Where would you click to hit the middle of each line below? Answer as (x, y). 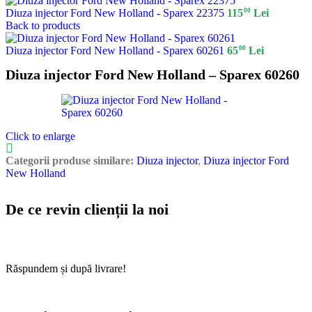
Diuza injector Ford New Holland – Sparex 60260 (153, 75)
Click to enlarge (40, 136)
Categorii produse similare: (70, 161)
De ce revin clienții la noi (87, 209)
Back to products (43, 25)
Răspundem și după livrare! (66, 268)
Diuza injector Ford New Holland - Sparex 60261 (116, 50)
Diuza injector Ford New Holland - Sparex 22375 (116, 13)
